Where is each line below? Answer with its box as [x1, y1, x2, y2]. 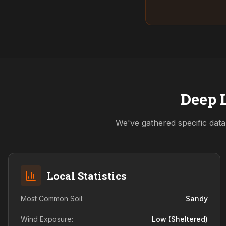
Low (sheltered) [152, 215, 208, 223]
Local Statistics [47, 169, 127, 182]
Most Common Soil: [21, 194, 84, 203]
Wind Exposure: [21, 215, 73, 223]
